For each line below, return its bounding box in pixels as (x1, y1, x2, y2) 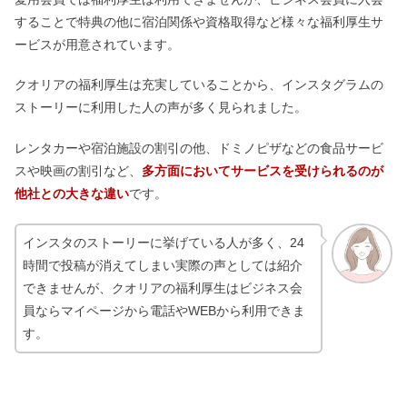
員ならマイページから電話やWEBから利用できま (23, 303, 305, 318)
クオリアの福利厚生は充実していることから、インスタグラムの (15, 77, 383, 93)
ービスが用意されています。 (15, 36, 180, 52)
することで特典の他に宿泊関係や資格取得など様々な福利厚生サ (15, 14, 383, 29)
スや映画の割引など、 (15, 164, 142, 178)
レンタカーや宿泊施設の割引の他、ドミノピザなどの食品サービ (15, 141, 383, 155)
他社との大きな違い (15, 186, 129, 201)
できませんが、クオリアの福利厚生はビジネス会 (23, 280, 303, 295)
